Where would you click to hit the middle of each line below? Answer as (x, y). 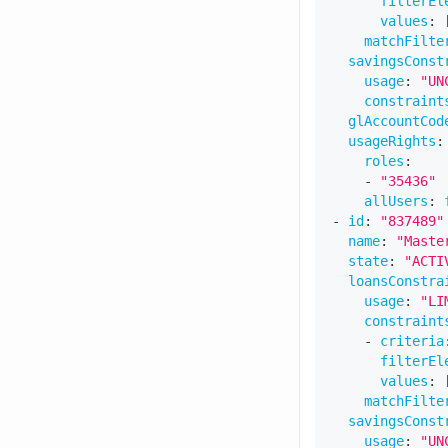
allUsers (396, 200)
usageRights (392, 140)
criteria (412, 340)
